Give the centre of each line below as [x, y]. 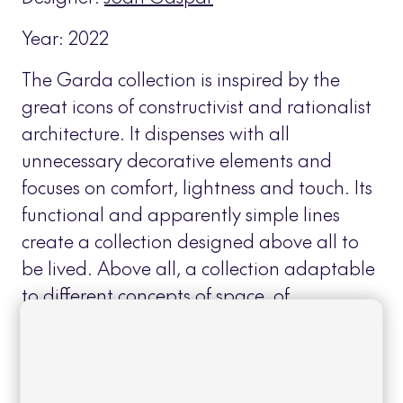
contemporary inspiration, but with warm [191, 322]
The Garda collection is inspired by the [181, 79]
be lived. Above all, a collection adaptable [198, 268]
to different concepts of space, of [156, 295]
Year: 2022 [65, 37]
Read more [241, 349]
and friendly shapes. [108, 349]
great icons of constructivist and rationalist [197, 106]
